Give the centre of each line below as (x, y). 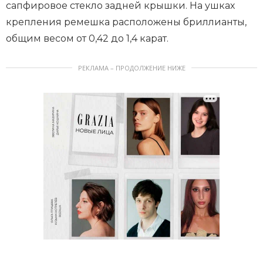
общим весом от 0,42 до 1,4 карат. (87, 38)
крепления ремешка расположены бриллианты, (126, 22)
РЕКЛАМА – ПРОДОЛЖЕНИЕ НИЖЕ (131, 68)
